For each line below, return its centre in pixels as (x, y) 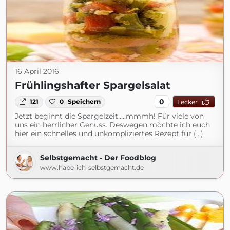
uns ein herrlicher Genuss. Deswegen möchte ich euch (112, 125)
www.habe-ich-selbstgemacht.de (92, 168)
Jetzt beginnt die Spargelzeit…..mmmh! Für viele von (109, 116)
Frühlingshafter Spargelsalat (93, 85)
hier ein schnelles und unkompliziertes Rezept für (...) (109, 134)
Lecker (187, 102)
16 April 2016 (37, 72)
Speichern (84, 102)
